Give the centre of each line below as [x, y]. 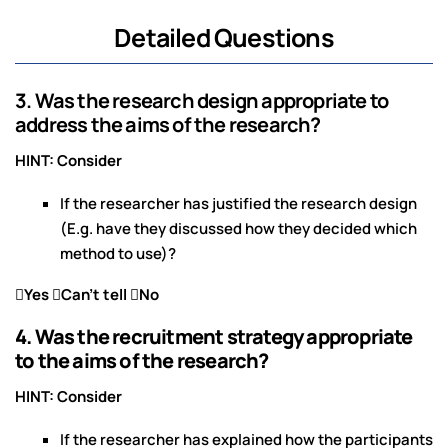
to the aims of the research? [142, 361]
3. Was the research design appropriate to [202, 101]
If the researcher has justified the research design [238, 204]
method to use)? [118, 254]
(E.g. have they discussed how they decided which [238, 229]
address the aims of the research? [168, 125]
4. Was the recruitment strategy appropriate [214, 337]
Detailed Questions [224, 38]
